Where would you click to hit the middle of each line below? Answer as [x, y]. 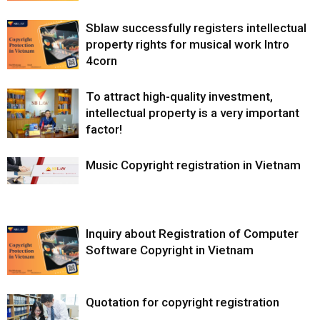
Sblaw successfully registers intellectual [196, 27]
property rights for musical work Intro [187, 44]
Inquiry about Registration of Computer [192, 233]
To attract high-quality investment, [179, 96]
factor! [104, 129]
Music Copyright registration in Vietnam [193, 165]
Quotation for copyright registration [182, 302]
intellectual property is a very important [192, 112]
